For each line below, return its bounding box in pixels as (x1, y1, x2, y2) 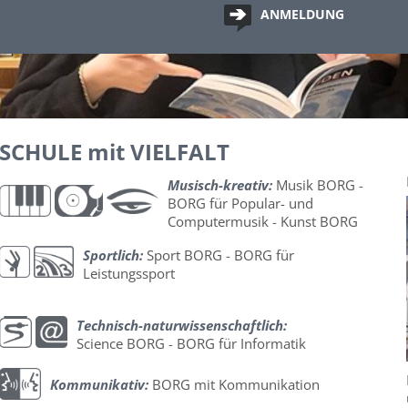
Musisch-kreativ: (168, 176, 273, 195)
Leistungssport (83, 264, 176, 283)
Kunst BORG (280, 212, 359, 231)
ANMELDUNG (260, 5, 344, 23)
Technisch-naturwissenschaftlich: (76, 316, 288, 335)
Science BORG (76, 334, 166, 353)
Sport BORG (147, 246, 223, 265)
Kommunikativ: (49, 375, 148, 394)
